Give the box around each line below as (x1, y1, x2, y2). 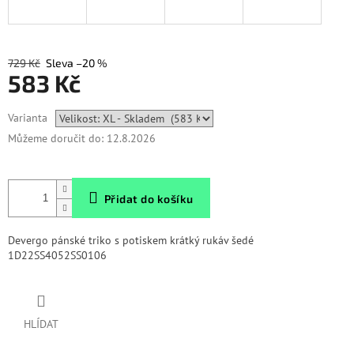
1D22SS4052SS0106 (8, 248, 107, 263)
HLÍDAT (24, 317, 58, 332)
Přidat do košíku (104, 192, 194, 206)
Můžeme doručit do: (8, 131, 104, 146)
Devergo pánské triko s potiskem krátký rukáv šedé (8, 233, 254, 248)
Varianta (8, 111, 47, 126)
